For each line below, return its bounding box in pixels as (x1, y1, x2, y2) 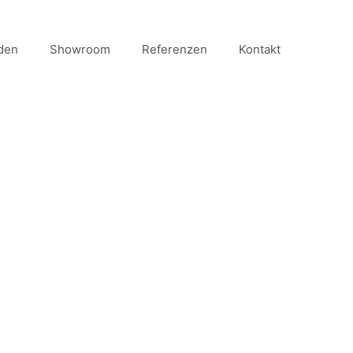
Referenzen (142, 42, 207, 58)
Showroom (50, 42, 110, 58)
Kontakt (239, 42, 281, 58)
